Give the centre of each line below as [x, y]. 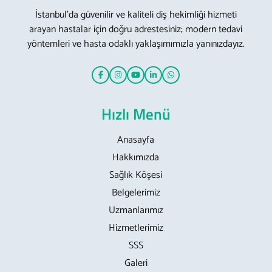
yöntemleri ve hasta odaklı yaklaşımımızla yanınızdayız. [136, 44]
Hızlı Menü [136, 114]
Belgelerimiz [136, 192]
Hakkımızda [136, 157]
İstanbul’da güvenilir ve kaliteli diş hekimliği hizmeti [136, 15]
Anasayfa [136, 140]
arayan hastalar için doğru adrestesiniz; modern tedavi [136, 29]
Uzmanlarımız [136, 210]
